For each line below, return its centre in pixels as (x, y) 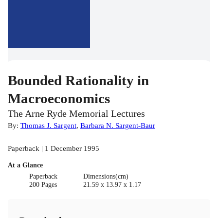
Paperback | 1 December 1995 (54, 148)
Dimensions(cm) (106, 177)
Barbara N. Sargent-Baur (118, 126)
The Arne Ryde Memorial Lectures (76, 114)
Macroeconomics (59, 99)
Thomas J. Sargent (48, 126)
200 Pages (43, 185)
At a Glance (25, 165)
